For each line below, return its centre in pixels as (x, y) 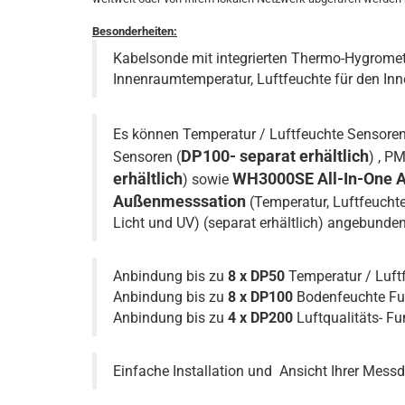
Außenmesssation (181, 201)
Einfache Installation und (193, 371)
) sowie (207, 179)
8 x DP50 (256, 276)
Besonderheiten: (135, 31)
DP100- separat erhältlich (275, 156)
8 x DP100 (260, 297)
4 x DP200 (260, 318)
